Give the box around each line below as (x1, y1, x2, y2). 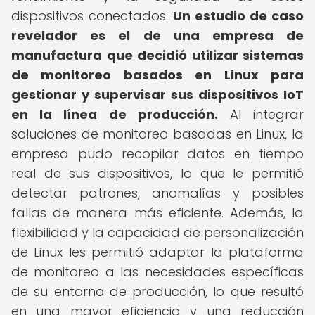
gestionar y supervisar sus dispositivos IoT (11, 86, 304, 103)
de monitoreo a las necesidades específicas (11, 263, 304, 281)
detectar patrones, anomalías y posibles (11, 184, 304, 202)
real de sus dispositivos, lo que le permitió (11, 165, 304, 182)
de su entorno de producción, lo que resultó (11, 283, 304, 300)
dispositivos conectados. (11, 7, 173, 25)
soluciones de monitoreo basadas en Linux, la (11, 125, 304, 143)
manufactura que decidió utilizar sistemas (11, 46, 304, 64)
